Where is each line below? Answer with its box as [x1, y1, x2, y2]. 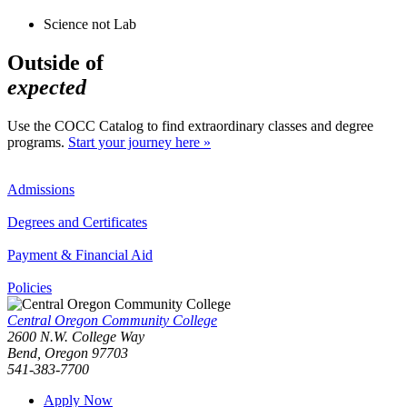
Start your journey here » [68, 134, 211, 150]
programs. [7, 134, 68, 150]
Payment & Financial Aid [7, 246, 153, 263]
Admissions [7, 181, 74, 197]
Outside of [7, 50, 104, 74]
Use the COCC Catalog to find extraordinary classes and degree [7, 117, 373, 134]
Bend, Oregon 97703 [7, 344, 128, 361]
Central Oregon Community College [7, 312, 217, 328]
